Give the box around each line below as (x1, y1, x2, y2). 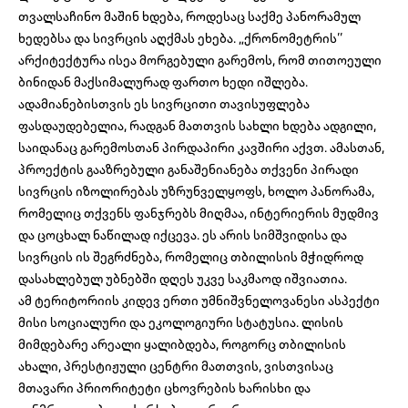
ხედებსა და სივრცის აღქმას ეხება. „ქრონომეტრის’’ (18, 30, 342, 47)
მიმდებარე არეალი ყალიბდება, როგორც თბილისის (18, 336, 346, 353)
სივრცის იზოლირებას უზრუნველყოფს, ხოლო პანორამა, (18, 183, 374, 200)
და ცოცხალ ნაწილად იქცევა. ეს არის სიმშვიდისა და (18, 227, 347, 244)
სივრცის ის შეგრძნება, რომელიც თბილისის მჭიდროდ (18, 249, 363, 266)
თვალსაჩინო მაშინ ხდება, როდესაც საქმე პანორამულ (18, 8, 361, 25)
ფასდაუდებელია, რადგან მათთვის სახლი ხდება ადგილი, (18, 117, 376, 135)
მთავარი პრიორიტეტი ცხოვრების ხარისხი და (18, 380, 311, 397)
